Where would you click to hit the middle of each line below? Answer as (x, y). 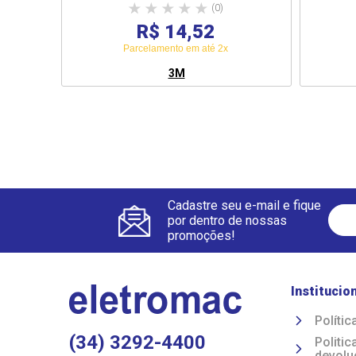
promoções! (201, 236)
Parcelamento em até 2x (175, 48)
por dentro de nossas (227, 221)
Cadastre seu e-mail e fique (244, 205)
